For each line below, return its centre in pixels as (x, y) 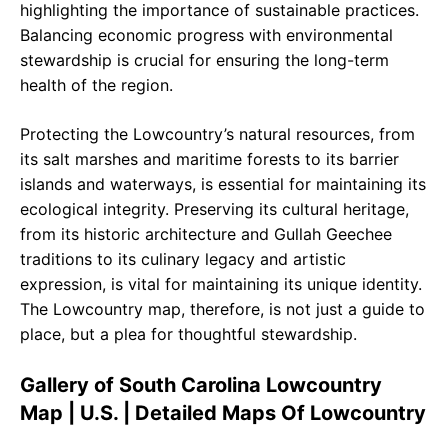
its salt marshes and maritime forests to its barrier (209, 159)
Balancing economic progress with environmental (206, 35)
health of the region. (96, 85)
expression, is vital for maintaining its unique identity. (221, 284)
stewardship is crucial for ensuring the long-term (204, 60)
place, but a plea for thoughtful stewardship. (188, 334)
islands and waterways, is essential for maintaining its (223, 184)
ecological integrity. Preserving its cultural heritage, (214, 209)
